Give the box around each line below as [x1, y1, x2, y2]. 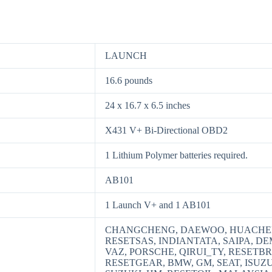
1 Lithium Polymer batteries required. [105, 149, 248, 160]
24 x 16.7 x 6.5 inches [105, 100, 190, 110]
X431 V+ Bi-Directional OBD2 [105, 124, 228, 135]
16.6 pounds [105, 75, 152, 86]
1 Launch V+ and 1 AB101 [105, 199, 211, 210]
